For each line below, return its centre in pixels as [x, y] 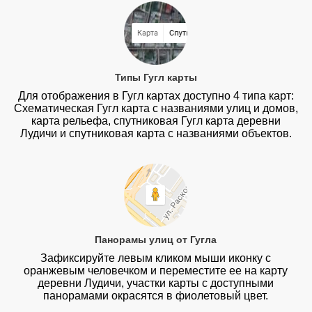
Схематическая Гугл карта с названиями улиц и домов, [156, 109]
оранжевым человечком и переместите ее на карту [156, 270]
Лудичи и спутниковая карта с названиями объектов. [156, 134]
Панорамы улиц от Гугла [156, 239]
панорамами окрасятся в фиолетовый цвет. [156, 295]
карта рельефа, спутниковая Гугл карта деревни [156, 121]
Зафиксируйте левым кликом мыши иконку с [156, 258]
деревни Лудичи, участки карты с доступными [156, 283]
